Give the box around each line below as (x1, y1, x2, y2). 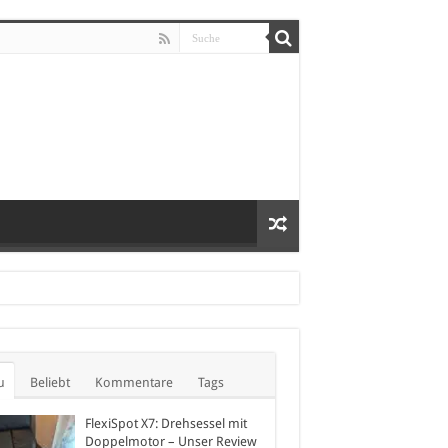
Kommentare (94, 374, 173, 390)
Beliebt (29, 374, 70, 390)
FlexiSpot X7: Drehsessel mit (84, 415, 247, 431)
